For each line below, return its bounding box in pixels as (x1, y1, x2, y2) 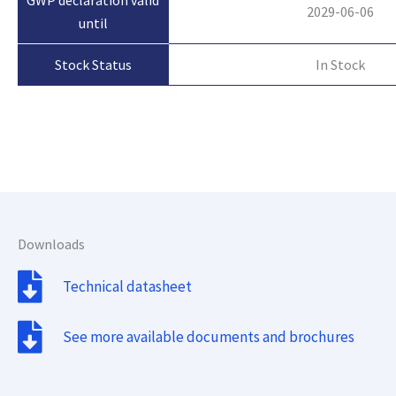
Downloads (18, 234, 85, 253)
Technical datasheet (63, 277, 193, 297)
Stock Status (54, 56, 132, 74)
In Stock (315, 55, 365, 73)
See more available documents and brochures (63, 327, 355, 347)
